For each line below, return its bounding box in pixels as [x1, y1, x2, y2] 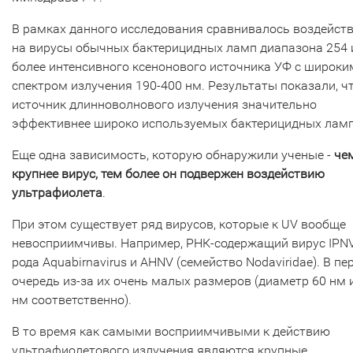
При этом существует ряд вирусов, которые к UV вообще [12, 216, 346, 232]
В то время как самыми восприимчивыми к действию [12, 323, 330, 339]
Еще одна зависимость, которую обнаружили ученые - [12, 147, 334, 162]
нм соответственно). [12, 292, 135, 307]
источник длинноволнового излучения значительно [12, 96, 317, 112]
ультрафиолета [12, 184, 102, 200]
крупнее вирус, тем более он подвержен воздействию [12, 165, 325, 181]
